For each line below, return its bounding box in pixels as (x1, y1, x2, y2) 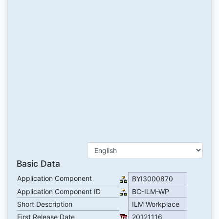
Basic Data (16, 158, 60, 169)
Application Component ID (17, 187, 101, 196)
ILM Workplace (131, 200, 183, 209)
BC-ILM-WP (131, 187, 173, 196)
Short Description (17, 200, 72, 209)
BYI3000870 (131, 175, 177, 183)
